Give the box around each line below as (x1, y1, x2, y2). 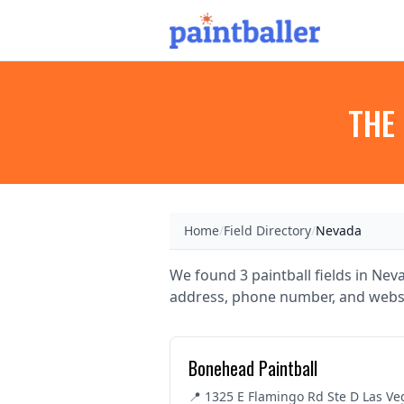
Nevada (316, 222, 362, 239)
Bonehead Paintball (188, 354, 317, 381)
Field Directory (224, 222, 311, 239)
